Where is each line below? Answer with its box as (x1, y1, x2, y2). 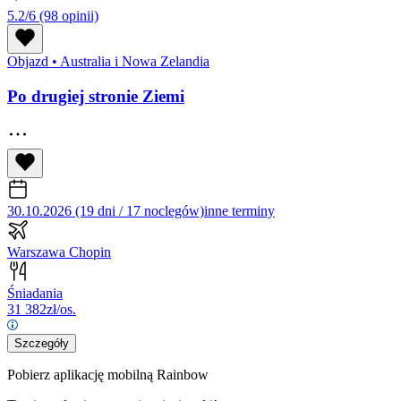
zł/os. (47, 301, 76, 317)
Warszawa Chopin (7, 243, 111, 260)
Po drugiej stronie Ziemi (7, 87, 184, 107)
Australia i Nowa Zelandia (57, 54, 209, 70)
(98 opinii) (39, 8, 98, 24)
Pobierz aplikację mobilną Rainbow (7, 366, 209, 382)
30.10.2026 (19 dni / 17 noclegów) (7, 202, 204, 218)
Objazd (7, 54, 52, 70)
